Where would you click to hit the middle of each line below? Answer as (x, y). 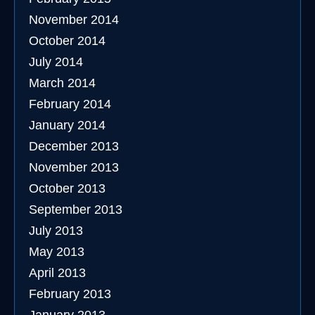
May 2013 (57, 252)
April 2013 (57, 273)
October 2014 (67, 41)
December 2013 (74, 146)
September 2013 (76, 210)
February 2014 (70, 104)
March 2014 (62, 83)
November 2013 (74, 167)
